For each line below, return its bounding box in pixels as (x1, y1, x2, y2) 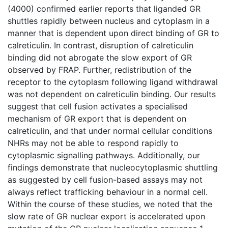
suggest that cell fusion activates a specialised (8, 101, 188, 111)
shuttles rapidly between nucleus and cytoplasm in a (8, 15, 210, 26)
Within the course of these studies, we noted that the (8, 198, 212, 209)
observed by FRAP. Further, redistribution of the (8, 64, 191, 75)
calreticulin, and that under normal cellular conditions (8, 125, 212, 136)
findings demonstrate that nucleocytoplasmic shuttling (8, 162, 218, 173)
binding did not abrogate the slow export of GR (8, 52, 192, 63)
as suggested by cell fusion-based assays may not (8, 174, 203, 185)
